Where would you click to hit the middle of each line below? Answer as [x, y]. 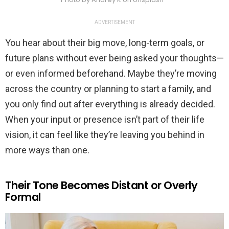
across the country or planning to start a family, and [108, 89]
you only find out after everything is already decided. [110, 104]
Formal [23, 197]
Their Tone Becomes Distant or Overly [101, 186]
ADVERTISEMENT [114, 22]
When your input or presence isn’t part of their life [105, 120]
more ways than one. [47, 150]
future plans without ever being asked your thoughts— [114, 58]
